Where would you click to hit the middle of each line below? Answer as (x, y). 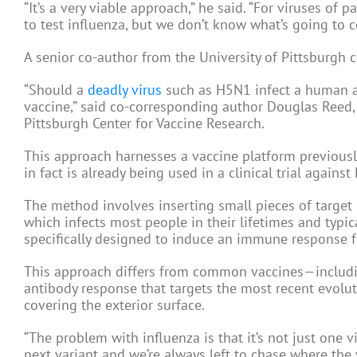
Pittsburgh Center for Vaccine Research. (144, 124)
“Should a (56, 90)
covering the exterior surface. (114, 305)
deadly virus (125, 90)
